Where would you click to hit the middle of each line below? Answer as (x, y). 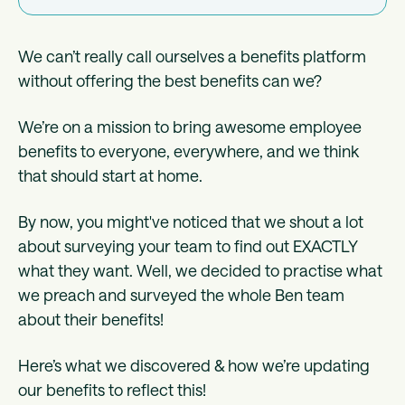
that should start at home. (112, 176)
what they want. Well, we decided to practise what (200, 271)
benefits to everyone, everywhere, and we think (188, 151)
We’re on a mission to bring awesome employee (190, 127)
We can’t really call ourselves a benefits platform (192, 57)
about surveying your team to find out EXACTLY (188, 246)
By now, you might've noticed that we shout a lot (191, 222)
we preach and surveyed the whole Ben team (181, 295)
